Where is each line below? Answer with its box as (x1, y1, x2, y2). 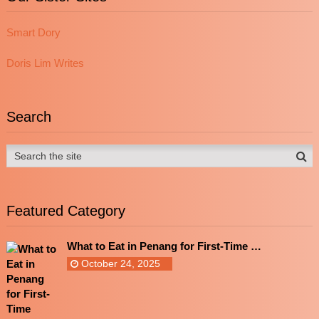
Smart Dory (6, 26, 61, 39)
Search (6, 109, 51, 125)
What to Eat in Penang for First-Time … (66, 240, 261, 253)
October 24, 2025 (78, 258, 160, 270)
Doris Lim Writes (6, 57, 84, 70)
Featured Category (6, 203, 125, 219)
